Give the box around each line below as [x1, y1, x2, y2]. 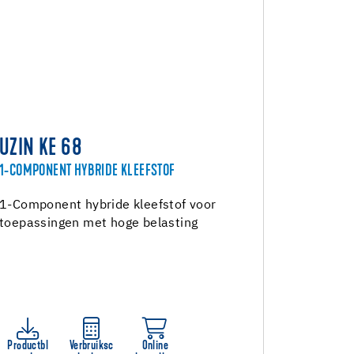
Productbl [7, 340, 49, 352]
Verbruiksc [69, 340, 114, 352]
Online [141, 340, 168, 352]
